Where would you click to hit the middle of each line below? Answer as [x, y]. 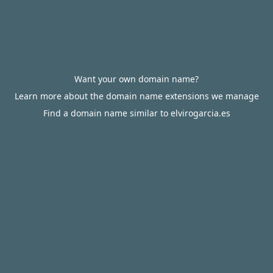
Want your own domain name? [136, 79]
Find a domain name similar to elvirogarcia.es [136, 113]
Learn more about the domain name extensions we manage [136, 96]
